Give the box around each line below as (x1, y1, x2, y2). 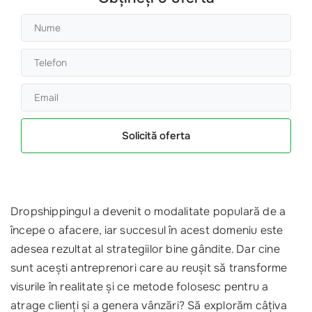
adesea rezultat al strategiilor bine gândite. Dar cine (10, 241, 280, 256)
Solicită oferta (122, 128, 190, 143)
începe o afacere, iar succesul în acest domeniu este (10, 222, 283, 237)
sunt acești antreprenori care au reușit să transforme (10, 260, 288, 275)
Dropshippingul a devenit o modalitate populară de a (10, 203, 286, 219)
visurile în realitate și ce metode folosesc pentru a (10, 279, 269, 294)
